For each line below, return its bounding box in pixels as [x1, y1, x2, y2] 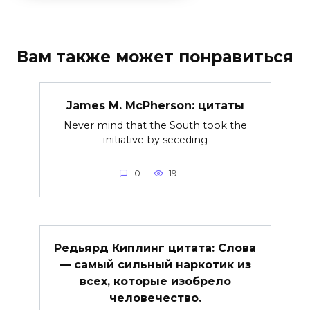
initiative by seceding [102, 133, 208, 146]
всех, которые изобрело [79, 274, 231, 288]
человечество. [109, 291, 201, 304]
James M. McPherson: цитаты [66, 98, 244, 112]
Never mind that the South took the [63, 118, 247, 131]
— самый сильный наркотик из [59, 257, 251, 271]
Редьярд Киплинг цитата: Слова [54, 241, 256, 255]
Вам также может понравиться [17, 47, 293, 67]
